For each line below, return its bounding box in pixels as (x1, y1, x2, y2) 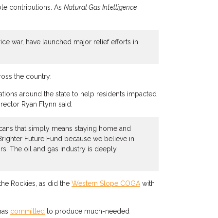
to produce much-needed (45, 207, 129, 215)
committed (10, 207, 45, 215)
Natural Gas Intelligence (64, 3, 137, 11)
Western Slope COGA (72, 180, 140, 187)
